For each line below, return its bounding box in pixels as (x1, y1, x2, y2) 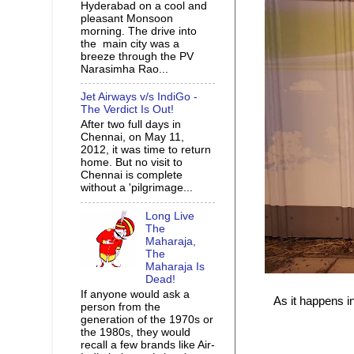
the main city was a (81, 37, 179, 50)
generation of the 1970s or (81, 313, 213, 326)
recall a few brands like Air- (81, 338, 215, 351)
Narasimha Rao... (81, 62, 168, 75)
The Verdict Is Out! (81, 104, 174, 116)
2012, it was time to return (81, 144, 211, 156)
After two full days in (81, 119, 181, 131)
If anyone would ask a (81, 288, 190, 300)
